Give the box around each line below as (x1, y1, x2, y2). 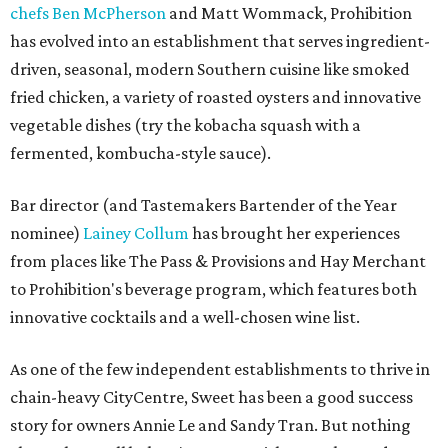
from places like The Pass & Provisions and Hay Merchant (10, 251, 426, 272)
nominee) (10, 223, 83, 244)
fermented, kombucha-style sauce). (10, 143, 271, 164)
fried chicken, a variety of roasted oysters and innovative (10, 87, 421, 108)
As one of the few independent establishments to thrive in (10, 359, 430, 380)
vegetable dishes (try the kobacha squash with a (10, 115, 361, 136)
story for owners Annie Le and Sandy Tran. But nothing (10, 415, 411, 436)
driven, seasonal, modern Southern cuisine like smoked (10, 59, 410, 80)
